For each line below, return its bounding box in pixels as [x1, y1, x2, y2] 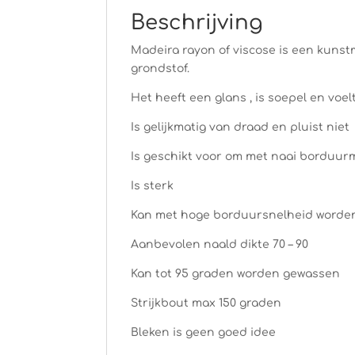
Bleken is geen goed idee [131, 326, 277, 338]
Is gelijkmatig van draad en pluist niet [131, 120, 350, 133]
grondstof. [131, 62, 190, 74]
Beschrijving [131, 10, 264, 34]
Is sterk [131, 179, 174, 192]
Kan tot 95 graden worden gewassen [131, 267, 341, 280]
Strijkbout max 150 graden [131, 296, 282, 309]
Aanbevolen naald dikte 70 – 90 [131, 238, 309, 250]
